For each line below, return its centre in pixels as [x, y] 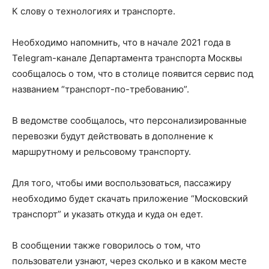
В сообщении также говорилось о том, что [106, 245]
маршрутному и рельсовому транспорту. [101, 152]
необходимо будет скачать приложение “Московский [130, 198]
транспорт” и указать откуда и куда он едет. [107, 214]
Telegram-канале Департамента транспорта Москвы [127, 58]
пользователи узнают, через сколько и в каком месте [129, 261]
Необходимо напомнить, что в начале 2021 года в [121, 42]
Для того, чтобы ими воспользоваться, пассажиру [122, 183]
